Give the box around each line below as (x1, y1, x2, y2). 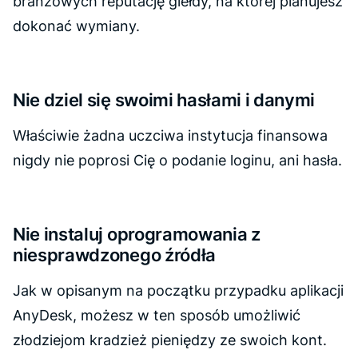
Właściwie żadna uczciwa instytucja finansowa (13, 127, 328, 144)
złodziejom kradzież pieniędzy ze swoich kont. (13, 332, 327, 348)
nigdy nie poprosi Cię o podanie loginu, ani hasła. (13, 152, 342, 169)
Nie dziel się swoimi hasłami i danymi (13, 89, 316, 110)
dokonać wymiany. (13, 18, 140, 34)
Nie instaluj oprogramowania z (13, 223, 261, 245)
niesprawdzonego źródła (13, 244, 216, 265)
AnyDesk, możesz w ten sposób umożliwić (13, 307, 300, 324)
